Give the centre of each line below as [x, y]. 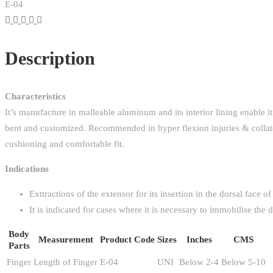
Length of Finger [66, 262]
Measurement [66, 239]
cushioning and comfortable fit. [65, 144]
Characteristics [35, 96]
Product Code [127, 239]
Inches [199, 239]
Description [50, 58]
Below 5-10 [243, 262]
